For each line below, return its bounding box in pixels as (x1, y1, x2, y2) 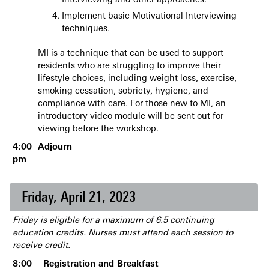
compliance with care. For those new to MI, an (38, 99, 226, 109)
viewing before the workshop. (38, 124, 163, 134)
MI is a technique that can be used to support (38, 49, 223, 58)
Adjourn (38, 143, 72, 153)
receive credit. (13, 241, 70, 250)
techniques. (62, 24, 110, 34)
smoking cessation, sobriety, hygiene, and (38, 86, 208, 96)
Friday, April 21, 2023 (22, 191, 136, 205)
